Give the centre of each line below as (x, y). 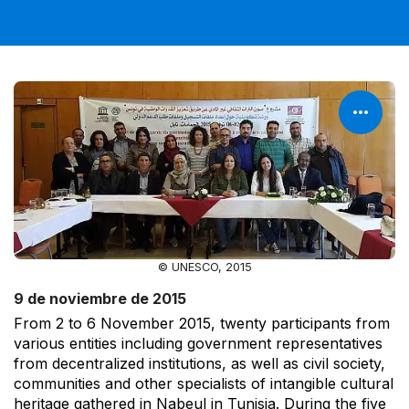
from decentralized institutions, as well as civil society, (199, 363)
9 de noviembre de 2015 (100, 298)
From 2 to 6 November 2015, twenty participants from (202, 323)
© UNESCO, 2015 (204, 267)
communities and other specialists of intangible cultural (204, 383)
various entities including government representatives (198, 343)
